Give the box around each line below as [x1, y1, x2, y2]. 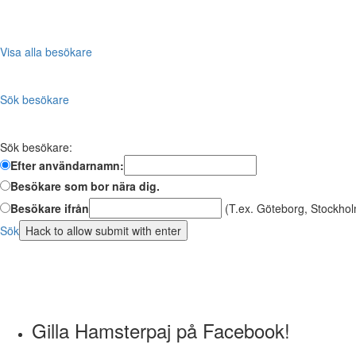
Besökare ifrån [10, 199, 89, 216]
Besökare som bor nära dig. [10, 177, 160, 194]
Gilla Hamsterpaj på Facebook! [32, 315, 290, 344]
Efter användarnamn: [10, 157, 124, 173]
